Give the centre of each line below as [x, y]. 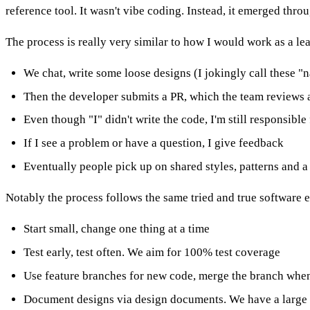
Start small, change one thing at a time [116, 229]
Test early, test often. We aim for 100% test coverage [152, 253]
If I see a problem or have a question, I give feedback [153, 143]
